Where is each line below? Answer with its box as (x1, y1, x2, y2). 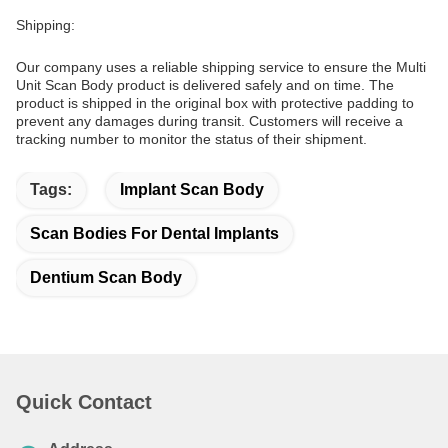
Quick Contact (16, 391, 152, 413)
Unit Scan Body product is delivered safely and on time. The (16, 77, 394, 93)
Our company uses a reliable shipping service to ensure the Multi (16, 59, 426, 75)
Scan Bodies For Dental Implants (30, 225, 279, 242)
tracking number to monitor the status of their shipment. (16, 131, 367, 147)
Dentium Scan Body (30, 269, 182, 286)
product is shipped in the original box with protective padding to (16, 95, 414, 111)
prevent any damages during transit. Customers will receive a (16, 113, 403, 129)
